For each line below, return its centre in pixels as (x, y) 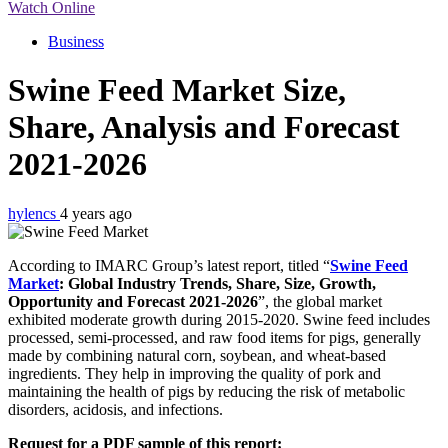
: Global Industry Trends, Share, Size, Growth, (217, 283)
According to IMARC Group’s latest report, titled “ (169, 265)
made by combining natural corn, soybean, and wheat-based (197, 355)
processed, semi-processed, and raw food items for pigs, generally (214, 337)
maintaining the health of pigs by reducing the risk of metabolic (206, 391)
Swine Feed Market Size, (177, 90)
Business (76, 41)
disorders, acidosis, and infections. (115, 409)
